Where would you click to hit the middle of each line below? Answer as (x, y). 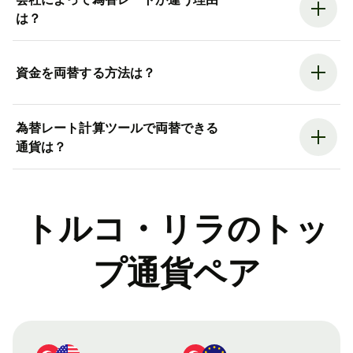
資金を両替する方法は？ (85, 73)
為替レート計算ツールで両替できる (117, 127)
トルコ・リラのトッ (176, 229)
